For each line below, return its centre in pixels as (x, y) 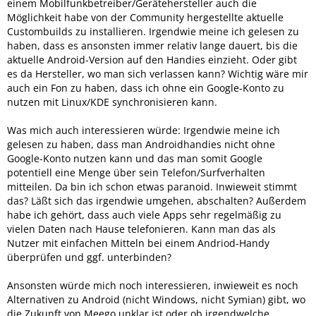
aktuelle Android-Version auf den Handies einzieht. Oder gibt (152, 59)
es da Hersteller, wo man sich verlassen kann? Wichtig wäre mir (158, 73)
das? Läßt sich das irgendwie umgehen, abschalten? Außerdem (157, 200)
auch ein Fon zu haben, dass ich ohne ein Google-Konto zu (146, 87)
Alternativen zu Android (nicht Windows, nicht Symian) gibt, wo (156, 299)
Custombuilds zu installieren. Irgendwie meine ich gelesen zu (153, 31)
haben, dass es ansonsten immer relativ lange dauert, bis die (152, 45)
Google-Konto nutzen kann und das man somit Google (135, 158)
